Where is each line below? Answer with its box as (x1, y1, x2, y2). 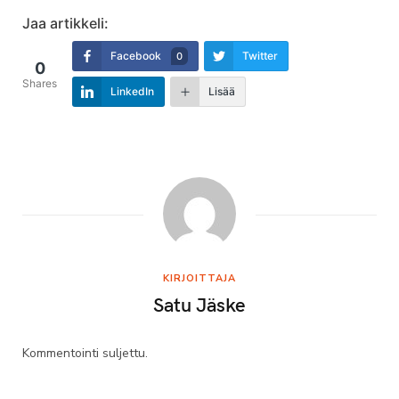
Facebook (110, 48, 161, 62)
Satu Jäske (153, 289, 246, 317)
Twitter (242, 48, 278, 62)
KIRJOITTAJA (163, 271, 236, 285)
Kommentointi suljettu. (22, 344, 148, 362)
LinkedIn (110, 84, 154, 98)
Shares (22, 76, 57, 90)
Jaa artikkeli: (22, 13, 109, 32)
